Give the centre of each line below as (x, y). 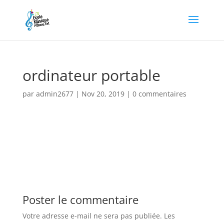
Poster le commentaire (80, 199)
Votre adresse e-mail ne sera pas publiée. (92, 216)
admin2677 (54, 94)
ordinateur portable (91, 75)
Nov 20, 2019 (103, 94)
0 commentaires (159, 94)
